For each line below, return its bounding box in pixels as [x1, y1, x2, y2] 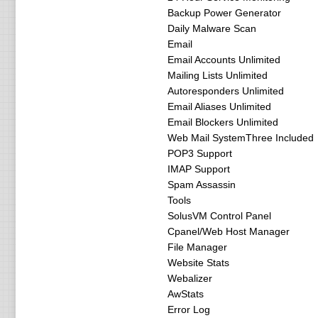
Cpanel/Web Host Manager [167, 226, 290, 237]
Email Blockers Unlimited [167, 116, 278, 128]
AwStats [167, 288, 204, 300]
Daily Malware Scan [167, 23, 256, 34]
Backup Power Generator [167, 7, 281, 18]
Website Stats [167, 257, 229, 268]
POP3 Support [167, 148, 232, 159]
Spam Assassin [167, 179, 236, 190]
